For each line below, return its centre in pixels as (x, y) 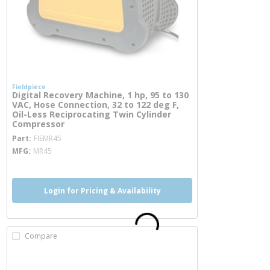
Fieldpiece (29, 87)
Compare (41, 236)
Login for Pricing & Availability (102, 190)
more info (83, 133)
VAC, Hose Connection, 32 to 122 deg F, (96, 105)
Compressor (38, 124)
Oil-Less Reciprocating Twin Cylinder (92, 114)
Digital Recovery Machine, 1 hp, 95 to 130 (100, 95)
